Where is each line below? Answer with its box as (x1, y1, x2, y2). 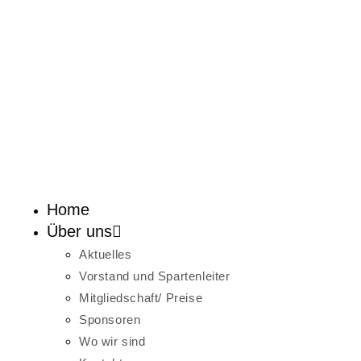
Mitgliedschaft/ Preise (79, 290, 203, 305)
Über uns (47, 222, 112, 240)
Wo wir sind (79, 334, 146, 348)
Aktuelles (79, 247, 132, 261)
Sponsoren (79, 312, 141, 326)
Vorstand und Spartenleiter (79, 268, 230, 283)
